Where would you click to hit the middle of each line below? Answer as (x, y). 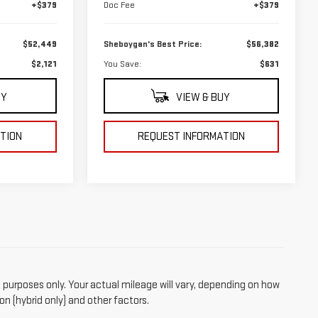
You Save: (122, 64)
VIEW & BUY (202, 98)
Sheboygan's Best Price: (152, 44)
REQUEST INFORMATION (191, 137)
